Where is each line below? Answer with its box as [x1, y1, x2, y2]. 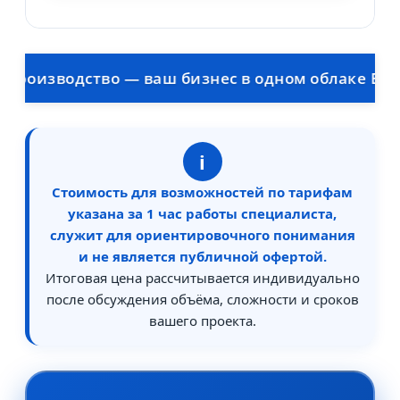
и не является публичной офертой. [78, 247, 327, 266]
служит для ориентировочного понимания [49, 226, 355, 245]
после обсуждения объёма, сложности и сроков [46, 290, 359, 309]
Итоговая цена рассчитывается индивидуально [45, 269, 360, 287]
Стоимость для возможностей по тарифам [52, 183, 353, 202]
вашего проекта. [148, 312, 256, 330]
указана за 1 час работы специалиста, [68, 204, 337, 223]
